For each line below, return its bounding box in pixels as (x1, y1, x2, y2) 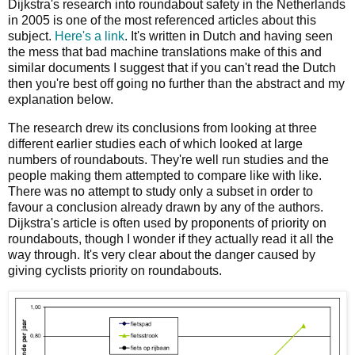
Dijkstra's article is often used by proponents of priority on (8, 216, 326, 230)
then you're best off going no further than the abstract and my (8, 76, 345, 90)
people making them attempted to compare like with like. (8, 168, 322, 182)
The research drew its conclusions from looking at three (8, 120, 317, 135)
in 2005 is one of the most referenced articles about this (8, 13, 316, 27)
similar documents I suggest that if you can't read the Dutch (8, 60, 336, 74)
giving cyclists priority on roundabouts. (8, 263, 222, 277)
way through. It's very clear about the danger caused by (8, 247, 315, 261)
